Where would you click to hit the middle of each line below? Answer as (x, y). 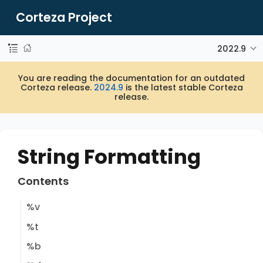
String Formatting (109, 156)
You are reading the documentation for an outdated (131, 78)
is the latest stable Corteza (183, 87)
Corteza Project (64, 17)
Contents (43, 181)
